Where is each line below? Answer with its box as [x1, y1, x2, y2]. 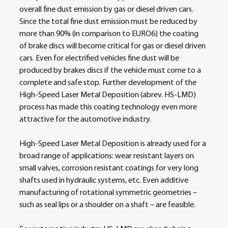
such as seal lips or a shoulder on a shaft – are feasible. [19, 201, 197, 209]
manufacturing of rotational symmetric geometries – [19, 189, 198, 197]
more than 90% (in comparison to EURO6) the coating [19, 30, 200, 38]
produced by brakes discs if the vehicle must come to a [19, 67, 203, 75]
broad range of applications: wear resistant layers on [19, 152, 195, 160]
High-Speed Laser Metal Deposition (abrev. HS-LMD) [19, 91, 197, 99]
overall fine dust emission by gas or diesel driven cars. [19, 6, 195, 14]
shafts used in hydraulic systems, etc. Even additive [19, 177, 190, 185]
